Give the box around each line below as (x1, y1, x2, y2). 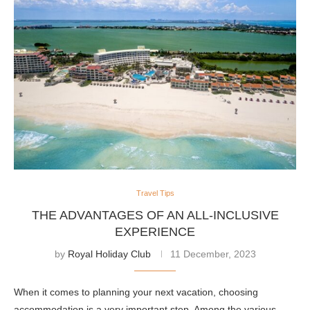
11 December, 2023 (170, 248, 256, 260)
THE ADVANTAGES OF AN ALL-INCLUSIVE (31, 208, 279, 223)
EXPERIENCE (115, 225, 195, 239)
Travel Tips (136, 189, 174, 198)
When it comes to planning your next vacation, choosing (14, 286, 258, 298)
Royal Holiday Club (67, 248, 151, 260)
